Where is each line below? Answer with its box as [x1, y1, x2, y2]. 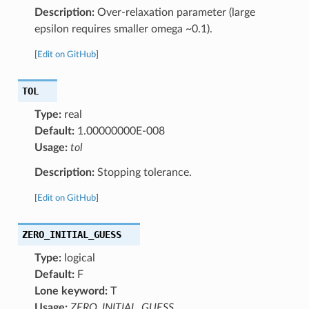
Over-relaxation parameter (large [94, 6, 255, 18]
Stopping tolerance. [94, 166, 192, 178]
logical [61, 252, 95, 263]
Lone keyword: [34, 285, 108, 297]
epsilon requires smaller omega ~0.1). [34, 23, 212, 34]
